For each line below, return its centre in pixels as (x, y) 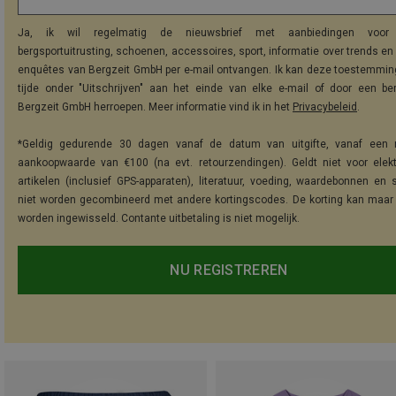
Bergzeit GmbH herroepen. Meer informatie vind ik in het (155, 107)
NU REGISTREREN (229, 270)
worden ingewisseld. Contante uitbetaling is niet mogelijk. (159, 219)
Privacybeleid (325, 107)
